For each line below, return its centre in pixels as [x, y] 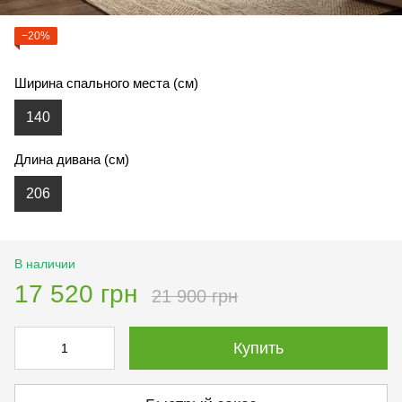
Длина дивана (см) [72, 159]
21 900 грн [195, 296]
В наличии [45, 263]
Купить [258, 348]
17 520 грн [76, 293]
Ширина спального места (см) [106, 83]
